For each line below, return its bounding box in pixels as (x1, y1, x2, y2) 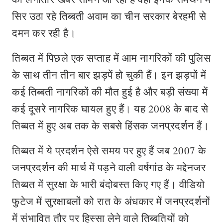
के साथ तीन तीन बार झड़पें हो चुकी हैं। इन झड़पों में (12, 68, 206, 82)
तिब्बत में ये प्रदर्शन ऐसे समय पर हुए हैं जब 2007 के (12, 143, 207, 157)
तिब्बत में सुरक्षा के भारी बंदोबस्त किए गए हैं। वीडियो (12, 177, 205, 191)
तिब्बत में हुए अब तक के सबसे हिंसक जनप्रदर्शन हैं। (12, 118, 209, 132)
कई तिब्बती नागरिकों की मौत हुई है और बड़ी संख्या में (12, 85, 208, 99)
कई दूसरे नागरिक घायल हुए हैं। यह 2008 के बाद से (12, 102, 208, 115)
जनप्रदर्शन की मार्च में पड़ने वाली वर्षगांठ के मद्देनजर (12, 160, 206, 174)
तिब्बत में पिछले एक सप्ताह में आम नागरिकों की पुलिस (12, 51, 211, 65)
